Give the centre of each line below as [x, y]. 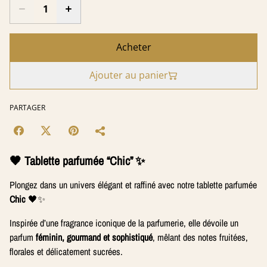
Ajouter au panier [129, 75]
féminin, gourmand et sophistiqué [94, 237]
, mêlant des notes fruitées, [200, 237]
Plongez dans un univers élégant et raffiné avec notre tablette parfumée [133, 185]
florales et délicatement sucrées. [66, 252]
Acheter [133, 47]
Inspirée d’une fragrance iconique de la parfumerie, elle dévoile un [124, 223]
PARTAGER [27, 108]
